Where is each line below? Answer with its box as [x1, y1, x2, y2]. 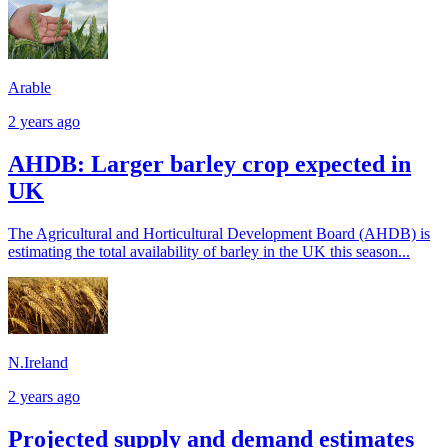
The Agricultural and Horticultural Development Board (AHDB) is [8, 224, 430, 242]
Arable [8, 79, 51, 97]
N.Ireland [8, 353, 68, 371]
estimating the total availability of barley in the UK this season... [8, 242, 410, 260]
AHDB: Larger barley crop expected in [8, 150, 411, 177]
